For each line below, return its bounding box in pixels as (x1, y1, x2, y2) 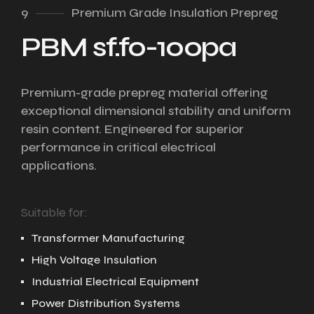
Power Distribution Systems (32, 296, 180, 310)
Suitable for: (21, 205, 88, 220)
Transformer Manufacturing (32, 231, 185, 245)
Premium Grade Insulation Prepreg (71, 5, 278, 20)
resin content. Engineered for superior (21, 121, 244, 137)
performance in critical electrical (21, 139, 216, 155)
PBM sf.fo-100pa (21, 30, 235, 64)
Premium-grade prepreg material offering (21, 85, 268, 100)
